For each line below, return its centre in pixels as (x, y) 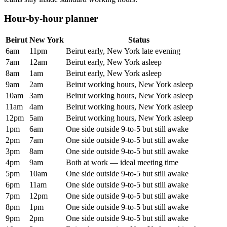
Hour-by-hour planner (51, 19)
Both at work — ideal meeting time (122, 162)
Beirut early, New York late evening (123, 51)
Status (139, 40)
